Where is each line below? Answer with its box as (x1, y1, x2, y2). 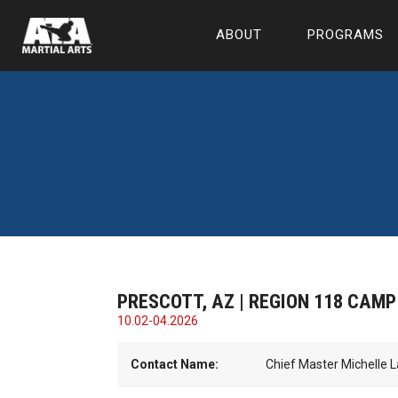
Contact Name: (130, 357, 219, 371)
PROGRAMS (307, 27, 385, 43)
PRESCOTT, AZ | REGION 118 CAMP (116, 290, 396, 313)
